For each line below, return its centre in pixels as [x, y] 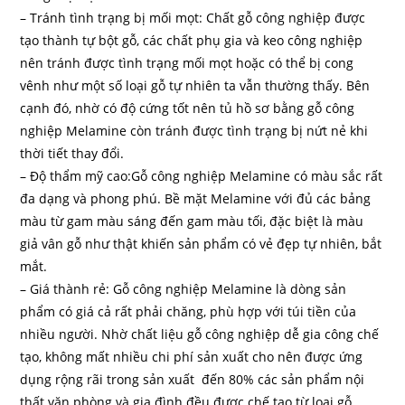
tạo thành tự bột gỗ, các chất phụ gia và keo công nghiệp [192, 40]
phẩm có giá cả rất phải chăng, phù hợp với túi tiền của [188, 311]
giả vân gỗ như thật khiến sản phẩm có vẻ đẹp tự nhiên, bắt [201, 243]
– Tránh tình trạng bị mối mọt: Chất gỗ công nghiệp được [193, 17]
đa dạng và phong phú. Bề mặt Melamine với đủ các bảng [196, 198]
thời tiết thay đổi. [72, 153]
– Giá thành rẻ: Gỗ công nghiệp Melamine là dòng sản [184, 288]
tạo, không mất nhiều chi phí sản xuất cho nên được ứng [192, 356]
